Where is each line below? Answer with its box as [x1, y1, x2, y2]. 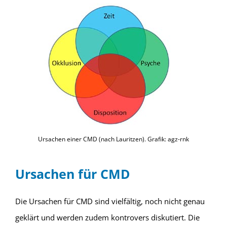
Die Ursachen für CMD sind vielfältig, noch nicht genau [15, 196, 205, 207]
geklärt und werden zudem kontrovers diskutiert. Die [15, 212, 200, 223]
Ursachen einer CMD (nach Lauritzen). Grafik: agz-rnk [38, 135, 189, 144]
